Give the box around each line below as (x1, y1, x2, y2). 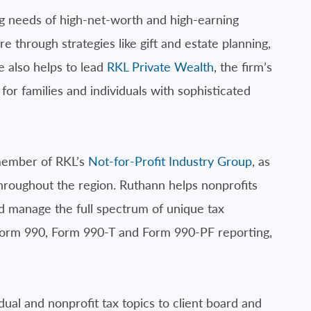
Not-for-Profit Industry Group (88, 152, 252, 169)
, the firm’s (214, 58, 272, 75)
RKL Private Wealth (107, 58, 214, 75)
